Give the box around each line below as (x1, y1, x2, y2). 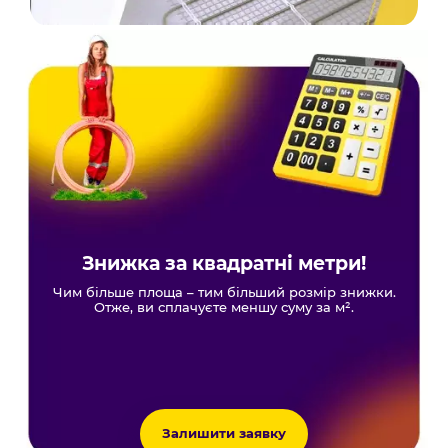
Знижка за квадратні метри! (82, 250, 366, 275)
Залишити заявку (162, 426, 286, 442)
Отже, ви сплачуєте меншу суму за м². (94, 299, 354, 315)
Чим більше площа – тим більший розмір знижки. (52, 284, 396, 300)
